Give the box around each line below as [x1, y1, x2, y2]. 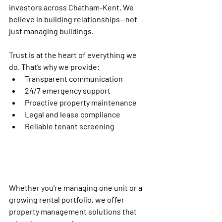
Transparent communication [25, 73, 123, 83]
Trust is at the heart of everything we [9, 50, 138, 59]
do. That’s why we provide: [9, 61, 100, 71]
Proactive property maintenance [25, 97, 137, 107]
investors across [9, 2, 68, 12]
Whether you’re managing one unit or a [9, 182, 144, 192]
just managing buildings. [9, 26, 94, 36]
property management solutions [9, 206, 121, 216]
